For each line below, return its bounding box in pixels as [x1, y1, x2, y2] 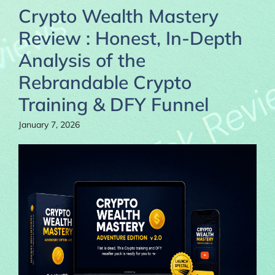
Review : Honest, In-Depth [18, 26, 242, 50]
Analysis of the [18, 48, 145, 72]
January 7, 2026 [18, 118, 80, 130]
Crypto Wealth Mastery [18, 4, 219, 28]
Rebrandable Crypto [18, 70, 192, 94]
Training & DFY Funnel [18, 92, 209, 116]
